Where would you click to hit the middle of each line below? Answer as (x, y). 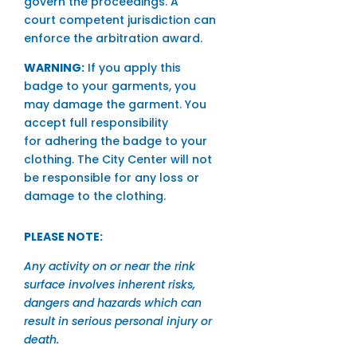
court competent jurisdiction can (120, 20)
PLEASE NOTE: (63, 237)
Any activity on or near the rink (109, 267)
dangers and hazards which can (112, 303)
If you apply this (132, 68)
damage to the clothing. (94, 196)
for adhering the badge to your (115, 141)
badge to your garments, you (110, 86)
